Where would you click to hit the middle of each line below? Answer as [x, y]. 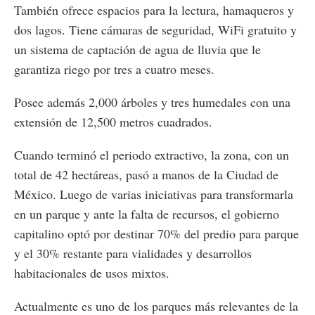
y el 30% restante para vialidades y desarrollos [133, 253]
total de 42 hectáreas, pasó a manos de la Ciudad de [146, 175]
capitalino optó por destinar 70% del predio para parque [156, 234]
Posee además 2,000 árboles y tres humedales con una [152, 102]
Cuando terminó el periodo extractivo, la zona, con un [152, 155]
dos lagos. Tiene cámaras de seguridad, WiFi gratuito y [155, 30]
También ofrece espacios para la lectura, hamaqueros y [154, 10]
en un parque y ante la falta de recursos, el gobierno [147, 214]
